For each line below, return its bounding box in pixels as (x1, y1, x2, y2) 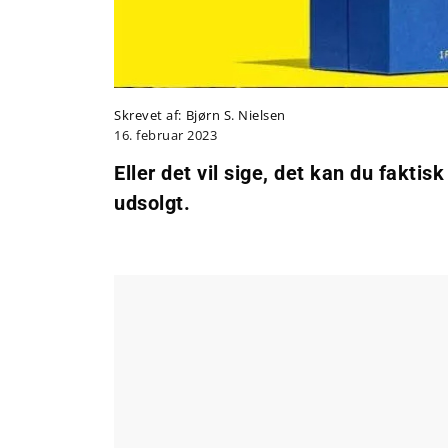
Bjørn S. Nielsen (185, 106, 286, 125)
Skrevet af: (114, 106, 182, 125)
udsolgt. (114, 191, 190, 216)
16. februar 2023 (114, 126, 217, 145)
